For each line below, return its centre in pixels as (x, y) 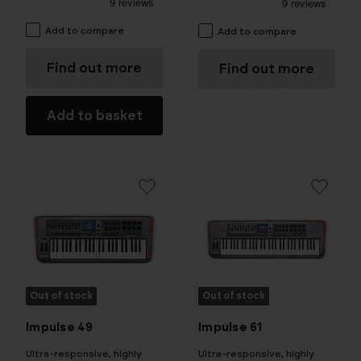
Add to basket (94, 115)
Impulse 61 (230, 328)
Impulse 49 (60, 328)
